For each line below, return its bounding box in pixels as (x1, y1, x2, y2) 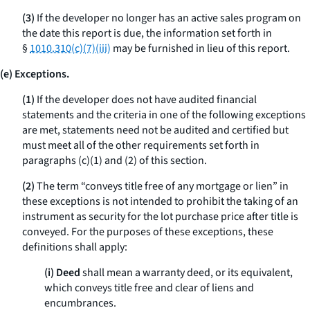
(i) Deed (44, 265, 80, 280)
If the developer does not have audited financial (35, 92, 257, 107)
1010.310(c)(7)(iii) (30, 41, 111, 56)
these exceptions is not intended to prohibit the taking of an (22, 194, 298, 209)
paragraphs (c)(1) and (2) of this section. (22, 153, 207, 168)
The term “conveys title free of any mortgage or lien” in (35, 179, 289, 194)
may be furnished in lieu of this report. (111, 41, 290, 56)
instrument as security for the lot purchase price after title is (22, 209, 298, 224)
